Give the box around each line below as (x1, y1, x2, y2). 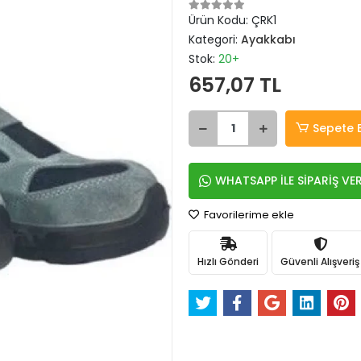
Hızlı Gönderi (197, 254, 259, 268)
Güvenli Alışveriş (280, 254, 359, 268)
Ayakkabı (241, 31, 296, 48)
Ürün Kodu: (189, 12, 251, 28)
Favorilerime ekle (201, 207, 294, 222)
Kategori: (189, 31, 241, 48)
